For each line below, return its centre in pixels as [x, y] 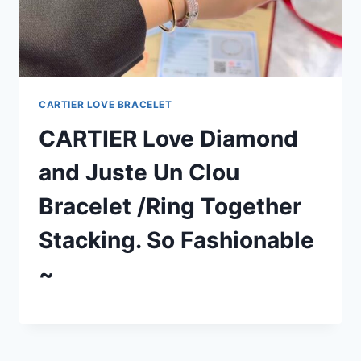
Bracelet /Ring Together [170, 206]
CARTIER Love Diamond [168, 138]
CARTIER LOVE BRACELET [106, 104]
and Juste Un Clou [139, 172]
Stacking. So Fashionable [176, 240]
